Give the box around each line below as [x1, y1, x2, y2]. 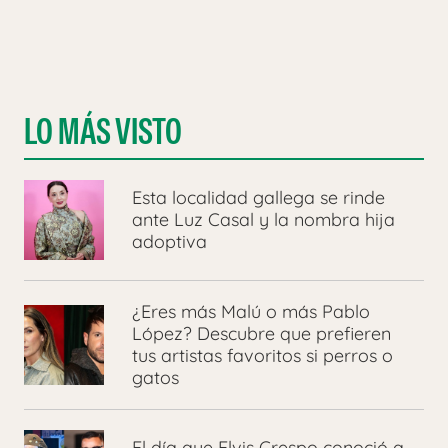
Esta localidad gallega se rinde [132, 186, 385, 210]
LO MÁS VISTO [24, 108, 182, 156]
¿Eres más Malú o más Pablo [132, 300, 370, 324]
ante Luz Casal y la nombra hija [132, 208, 395, 232]
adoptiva [132, 230, 207, 254]
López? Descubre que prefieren [132, 322, 391, 346]
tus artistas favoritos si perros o [132, 344, 393, 368]
